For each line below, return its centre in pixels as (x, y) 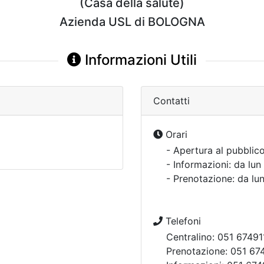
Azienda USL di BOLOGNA (132, 22)
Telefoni (182, 221)
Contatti (171, 101)
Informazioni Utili (139, 60)
